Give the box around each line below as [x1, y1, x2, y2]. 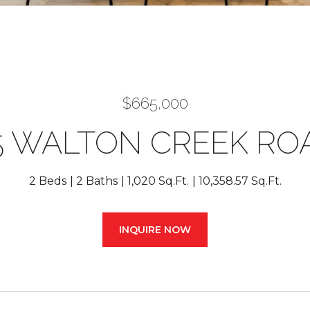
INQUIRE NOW [119, 224, 191, 236]
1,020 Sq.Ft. [127, 174, 189, 188]
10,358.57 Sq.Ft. [198, 174, 282, 188]
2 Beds [28, 174, 66, 188]
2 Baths [75, 174, 118, 188]
